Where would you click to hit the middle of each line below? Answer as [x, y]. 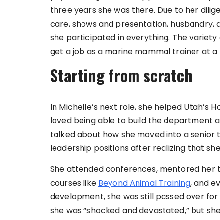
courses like [74, 183]
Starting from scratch [121, 75]
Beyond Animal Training [144, 183]
